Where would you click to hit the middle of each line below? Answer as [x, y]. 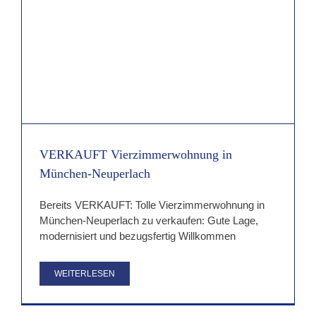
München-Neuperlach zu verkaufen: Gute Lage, [149, 221]
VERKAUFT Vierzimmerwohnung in [136, 155]
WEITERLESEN [85, 274]
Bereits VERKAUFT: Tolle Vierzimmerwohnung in [152, 205]
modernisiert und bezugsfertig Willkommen [138, 236]
